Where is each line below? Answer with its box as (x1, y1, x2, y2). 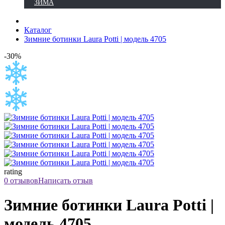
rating (4, 167, 22, 176)
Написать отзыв (38, 176, 93, 185)
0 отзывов (4, 176, 38, 185)
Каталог (24, 26, 52, 34)
